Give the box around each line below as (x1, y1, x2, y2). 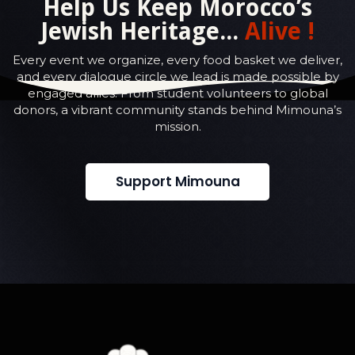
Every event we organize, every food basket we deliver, (13, 52, 342, 67)
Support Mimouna (115, 172, 240, 192)
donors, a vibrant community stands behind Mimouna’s (13, 101, 342, 117)
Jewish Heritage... (40, 17, 245, 45)
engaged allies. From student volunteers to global (27, 85, 328, 101)
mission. (154, 118, 201, 134)
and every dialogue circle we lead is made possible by (16, 68, 339, 84)
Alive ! (245, 17, 315, 45)
